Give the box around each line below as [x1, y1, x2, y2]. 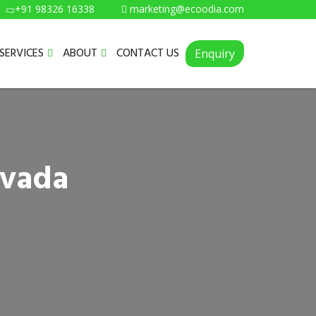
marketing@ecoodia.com [130, 2, 244, 16]
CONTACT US [116, 44, 179, 63]
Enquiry [195, 46, 235, 61]
